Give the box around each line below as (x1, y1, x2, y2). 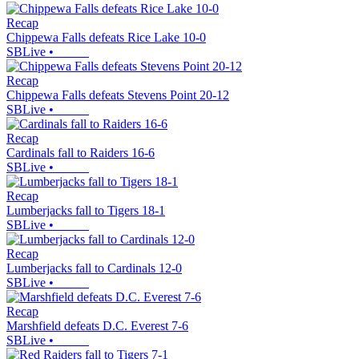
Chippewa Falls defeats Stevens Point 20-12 (6, 88, 229, 103)
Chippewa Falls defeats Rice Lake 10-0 (6, 30, 206, 45)
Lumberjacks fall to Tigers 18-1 (6, 204, 165, 218)
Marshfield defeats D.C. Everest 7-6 (6, 319, 188, 333)
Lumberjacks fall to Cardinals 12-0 (6, 261, 182, 276)
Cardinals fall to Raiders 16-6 (6, 146, 155, 160)
